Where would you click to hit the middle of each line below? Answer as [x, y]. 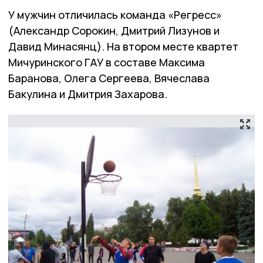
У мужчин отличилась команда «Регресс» [115, 15]
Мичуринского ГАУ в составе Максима [107, 63]
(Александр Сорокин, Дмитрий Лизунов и [114, 31]
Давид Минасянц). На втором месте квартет [123, 47]
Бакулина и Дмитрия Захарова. [88, 94]
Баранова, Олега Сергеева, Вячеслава [109, 78]
